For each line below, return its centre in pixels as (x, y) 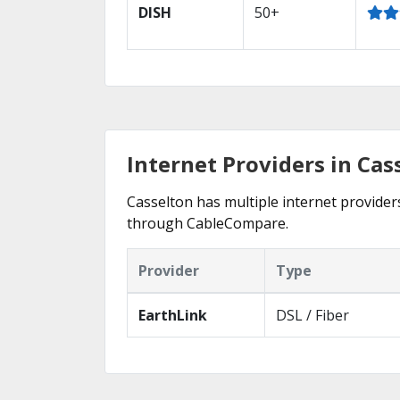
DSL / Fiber (312, 315)
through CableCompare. (208, 223)
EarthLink (173, 315)
